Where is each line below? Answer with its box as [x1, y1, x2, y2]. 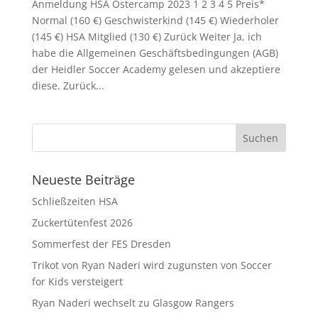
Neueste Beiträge [31, 171, 135, 188]
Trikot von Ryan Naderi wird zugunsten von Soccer [31, 258, 272, 272]
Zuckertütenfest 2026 [31, 216, 133, 229]
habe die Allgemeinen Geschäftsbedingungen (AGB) [31, 46, 278, 60]
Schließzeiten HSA [31, 194, 118, 208]
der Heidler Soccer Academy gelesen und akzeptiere [31, 62, 280, 76]
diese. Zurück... [31, 79, 104, 92]
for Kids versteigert [31, 275, 123, 288]
